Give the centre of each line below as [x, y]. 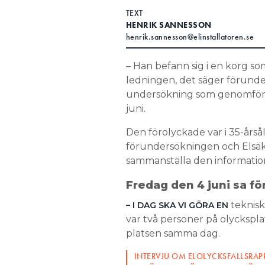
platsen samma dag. [174, 233]
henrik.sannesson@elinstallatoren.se [190, 37]
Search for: [57, 17]
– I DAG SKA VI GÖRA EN [177, 205]
